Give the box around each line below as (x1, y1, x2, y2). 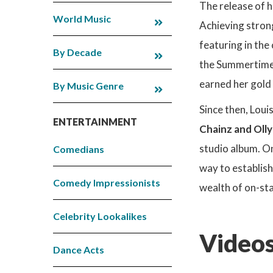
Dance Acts (53, 243, 104, 255)
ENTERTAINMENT (53, 115, 137, 127)
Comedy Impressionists (53, 176, 160, 188)
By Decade (53, 46, 102, 58)
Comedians (53, 143, 104, 155)
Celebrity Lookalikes (53, 210, 147, 222)
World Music (53, 12, 111, 24)
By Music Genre (53, 79, 124, 91)
